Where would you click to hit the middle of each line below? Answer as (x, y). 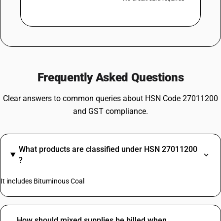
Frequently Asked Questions (110, 77)
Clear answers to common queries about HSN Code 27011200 (110, 98)
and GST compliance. (110, 111)
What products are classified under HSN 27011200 (108, 149)
